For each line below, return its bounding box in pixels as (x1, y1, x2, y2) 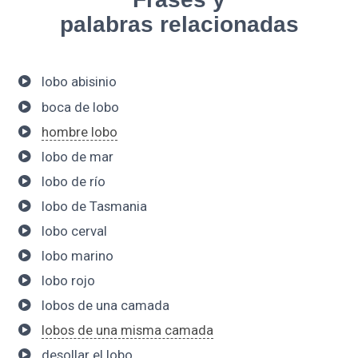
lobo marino (41, 248, 113, 265)
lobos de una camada (41, 296, 169, 313)
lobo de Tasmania (41, 197, 147, 214)
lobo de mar (41, 149, 113, 165)
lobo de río (41, 173, 105, 189)
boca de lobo (41, 98, 119, 115)
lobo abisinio (41, 74, 117, 90)
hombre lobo (41, 123, 117, 140)
